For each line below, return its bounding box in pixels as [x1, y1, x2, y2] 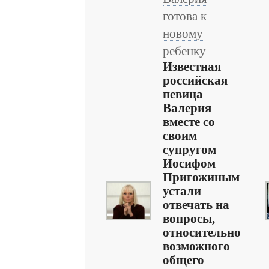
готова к [163, 10, 207, 23]
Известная [163, 60, 221, 73]
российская [163, 74, 228, 87]
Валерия [163, 101, 211, 115]
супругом [163, 143, 216, 156]
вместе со [163, 115, 215, 128]
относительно [163, 226, 241, 239]
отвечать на [163, 198, 229, 211]
